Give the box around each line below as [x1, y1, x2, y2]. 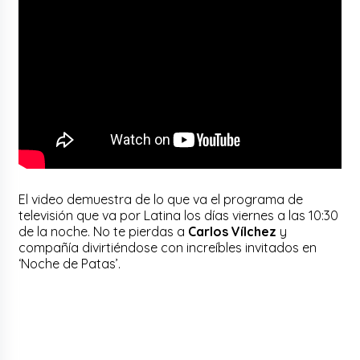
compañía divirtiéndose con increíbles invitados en [18, 239, 317, 256]
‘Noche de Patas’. [18, 255, 121, 272]
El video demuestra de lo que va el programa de [18, 190, 304, 207]
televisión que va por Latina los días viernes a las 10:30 [18, 207, 339, 223]
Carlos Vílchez [188, 223, 280, 239]
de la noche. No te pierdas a [18, 223, 189, 239]
